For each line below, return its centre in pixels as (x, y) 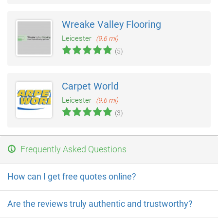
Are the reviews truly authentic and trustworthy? (100, 203)
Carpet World (90, 86)
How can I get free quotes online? (72, 176)
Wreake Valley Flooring (111, 25)
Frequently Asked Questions (73, 149)
